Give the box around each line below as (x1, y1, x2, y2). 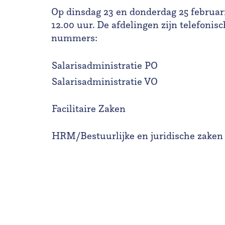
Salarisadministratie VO (52, 75, 158, 87)
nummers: (51, 32, 97, 44)
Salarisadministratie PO (52, 59, 158, 71)
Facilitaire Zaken (52, 102, 126, 115)
